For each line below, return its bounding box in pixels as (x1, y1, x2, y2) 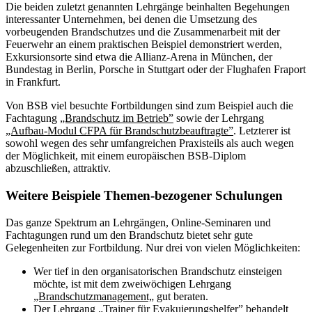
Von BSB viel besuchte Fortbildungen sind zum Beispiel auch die (6, 100, 293, 112)
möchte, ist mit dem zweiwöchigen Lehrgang (33, 277, 231, 290)
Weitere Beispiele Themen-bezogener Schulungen (6, 188, 283, 203)
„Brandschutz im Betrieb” (60, 112, 173, 125)
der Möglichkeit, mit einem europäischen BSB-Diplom (6, 150, 246, 162)
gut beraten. (154, 290, 208, 302)
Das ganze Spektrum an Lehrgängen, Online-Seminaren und (6, 216, 271, 228)
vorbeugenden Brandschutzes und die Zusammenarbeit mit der (6, 26, 280, 38)
